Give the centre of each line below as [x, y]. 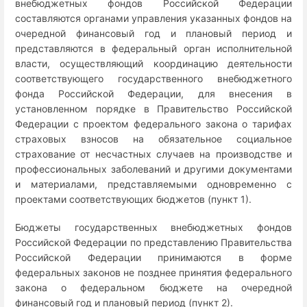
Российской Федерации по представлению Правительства [153, 243]
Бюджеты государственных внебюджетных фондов [153, 228]
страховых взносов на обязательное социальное [153, 139]
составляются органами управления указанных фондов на [153, 19]
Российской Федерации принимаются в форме [153, 258]
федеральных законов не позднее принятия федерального [153, 273]
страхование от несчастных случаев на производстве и [153, 154]
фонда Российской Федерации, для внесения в [153, 94]
